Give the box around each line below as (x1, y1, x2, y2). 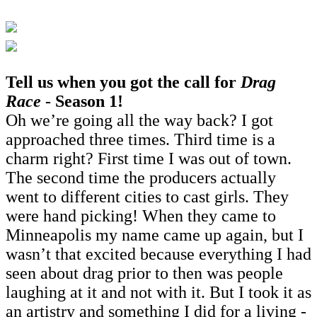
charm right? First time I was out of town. (6, 149, 292, 168)
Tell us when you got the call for (6, 72, 241, 91)
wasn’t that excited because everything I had (6, 244, 311, 263)
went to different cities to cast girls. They (6, 187, 289, 206)
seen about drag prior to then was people (6, 263, 283, 282)
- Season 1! (41, 91, 123, 110)
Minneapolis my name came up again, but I (6, 225, 304, 244)
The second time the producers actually (6, 168, 276, 187)
